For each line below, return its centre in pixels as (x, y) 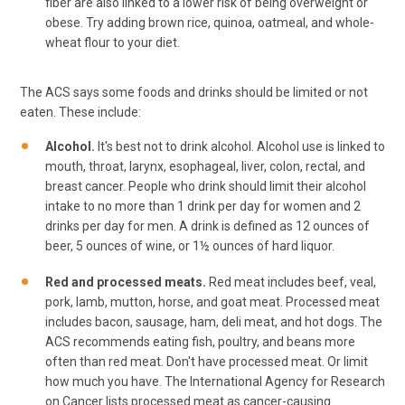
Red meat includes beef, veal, (291, 282)
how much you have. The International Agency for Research (215, 381)
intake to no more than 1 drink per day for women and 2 (203, 207)
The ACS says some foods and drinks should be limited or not (194, 93)
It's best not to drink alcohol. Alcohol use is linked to (240, 147)
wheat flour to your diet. (113, 42)
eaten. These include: (80, 113)
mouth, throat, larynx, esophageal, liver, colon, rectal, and (205, 167)
